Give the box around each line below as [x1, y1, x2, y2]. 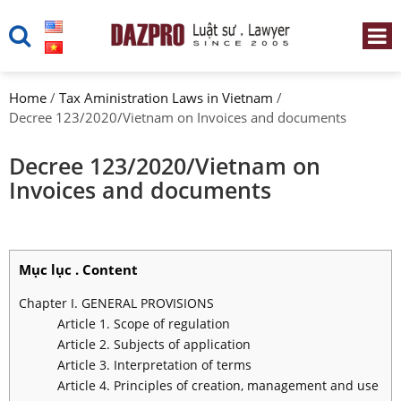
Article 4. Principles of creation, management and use [56, 377, 379, 395]
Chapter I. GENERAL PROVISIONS [19, 294, 214, 312]
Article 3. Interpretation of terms [56, 356, 252, 374]
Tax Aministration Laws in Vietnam [59, 89, 273, 107]
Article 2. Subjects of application [56, 336, 251, 354]
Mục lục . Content [19, 260, 138, 279]
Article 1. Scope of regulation [56, 315, 230, 333]
